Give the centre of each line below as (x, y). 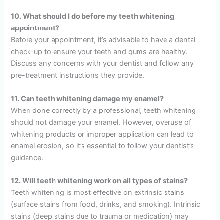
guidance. (27, 157)
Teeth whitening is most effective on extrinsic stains (98, 192)
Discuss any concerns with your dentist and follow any (102, 64)
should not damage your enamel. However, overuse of (101, 122)
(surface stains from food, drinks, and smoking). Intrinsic (106, 204)
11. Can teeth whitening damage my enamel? (87, 98)
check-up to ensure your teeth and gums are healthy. (99, 52)
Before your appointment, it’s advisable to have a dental (103, 40)
